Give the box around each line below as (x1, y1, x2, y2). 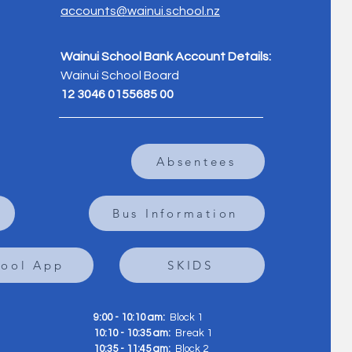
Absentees (156, 154, 236, 169)
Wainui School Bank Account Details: (60, 50, 271, 63)
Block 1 (169, 312, 203, 323)
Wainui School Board (60, 69, 179, 82)
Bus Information (112, 206, 239, 221)
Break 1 (174, 328, 212, 339)
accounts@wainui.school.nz (60, 5, 220, 17)
